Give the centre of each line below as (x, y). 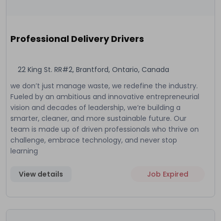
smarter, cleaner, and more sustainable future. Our (98, 118)
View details (41, 174)
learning (24, 151)
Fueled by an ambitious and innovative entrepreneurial (105, 96)
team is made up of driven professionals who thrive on (105, 129)
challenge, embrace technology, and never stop (94, 140)
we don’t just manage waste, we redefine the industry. (104, 86)
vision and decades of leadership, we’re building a (95, 107)
